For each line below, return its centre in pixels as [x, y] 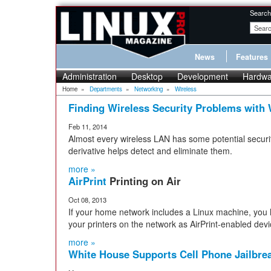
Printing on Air [145, 181]
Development [203, 76]
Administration [90, 76]
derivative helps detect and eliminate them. [150, 151]
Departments [106, 89]
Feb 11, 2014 [88, 126]
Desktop [147, 76]
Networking [149, 89]
